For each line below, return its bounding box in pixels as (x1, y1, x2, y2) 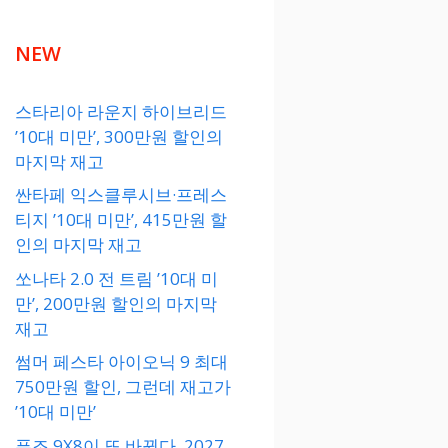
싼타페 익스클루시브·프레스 (15, 183, 227, 207)
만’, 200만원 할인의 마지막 (15, 291, 217, 315)
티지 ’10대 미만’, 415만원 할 (15, 208, 227, 232)
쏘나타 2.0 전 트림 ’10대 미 (15, 266, 218, 290)
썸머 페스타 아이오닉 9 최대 (15, 350, 228, 374)
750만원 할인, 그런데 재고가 (15, 375, 231, 399)
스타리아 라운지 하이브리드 (15, 99, 227, 123)
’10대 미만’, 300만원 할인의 (15, 124, 223, 148)
